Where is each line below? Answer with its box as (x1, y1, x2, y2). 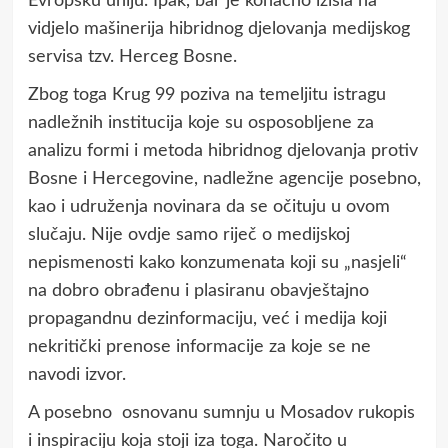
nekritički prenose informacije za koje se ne (27, 337, 371, 356)
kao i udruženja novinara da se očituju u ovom (27, 197, 390, 216)
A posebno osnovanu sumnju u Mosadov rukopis (27, 403, 415, 422)
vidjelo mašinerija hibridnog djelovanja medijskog (27, 19, 410, 38)
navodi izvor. (27, 365, 126, 384)
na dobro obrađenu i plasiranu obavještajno (27, 281, 369, 300)
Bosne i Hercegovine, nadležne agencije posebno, (27, 169, 421, 188)
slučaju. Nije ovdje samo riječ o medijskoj (27, 225, 350, 244)
